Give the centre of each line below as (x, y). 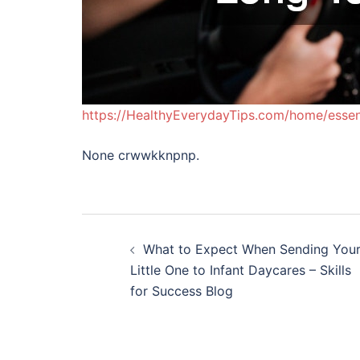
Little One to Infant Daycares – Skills (241, 270)
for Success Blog (182, 291)
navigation (158, 267)
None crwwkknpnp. (141, 155)
